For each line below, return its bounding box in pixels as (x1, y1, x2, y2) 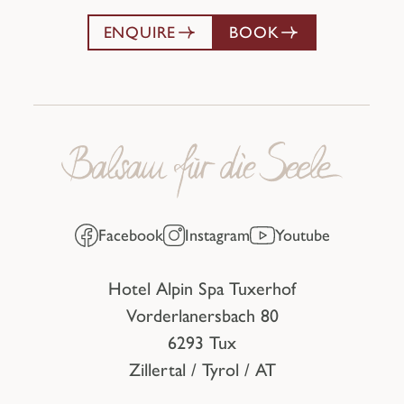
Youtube (274, 225, 330, 245)
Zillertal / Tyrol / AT (128, 358, 276, 381)
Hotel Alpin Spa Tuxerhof (108, 277, 296, 299)
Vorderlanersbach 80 (125, 304, 279, 326)
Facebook (97, 225, 163, 245)
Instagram (184, 225, 250, 245)
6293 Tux (168, 331, 236, 353)
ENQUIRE (103, 23, 177, 43)
